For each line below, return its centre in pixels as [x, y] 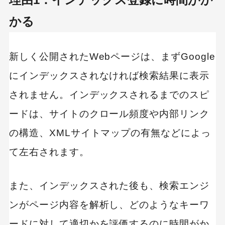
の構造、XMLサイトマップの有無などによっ [110, 133]
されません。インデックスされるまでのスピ [109, 94]
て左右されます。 [49, 152]
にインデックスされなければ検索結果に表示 [109, 75]
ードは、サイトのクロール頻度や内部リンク [109, 114]
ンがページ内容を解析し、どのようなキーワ [109, 205]
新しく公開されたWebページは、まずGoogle [112, 56]
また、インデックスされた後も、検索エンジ [109, 186]
